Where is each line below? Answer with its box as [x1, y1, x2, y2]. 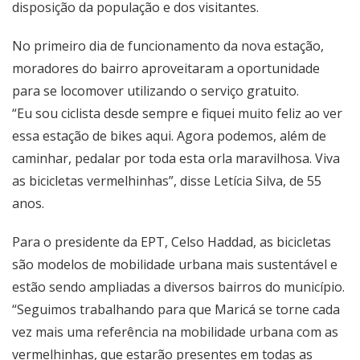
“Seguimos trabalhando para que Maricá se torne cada [12, 301, 340, 318]
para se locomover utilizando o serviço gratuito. [12, 82, 299, 100]
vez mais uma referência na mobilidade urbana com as [12, 323, 338, 341]
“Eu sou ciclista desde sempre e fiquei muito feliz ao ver [12, 104, 342, 122]
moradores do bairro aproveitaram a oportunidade [12, 59, 320, 77]
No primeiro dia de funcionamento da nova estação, [12, 37, 324, 55]
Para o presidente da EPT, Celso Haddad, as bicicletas [12, 233, 331, 251]
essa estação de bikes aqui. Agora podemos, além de [12, 127, 326, 145]
